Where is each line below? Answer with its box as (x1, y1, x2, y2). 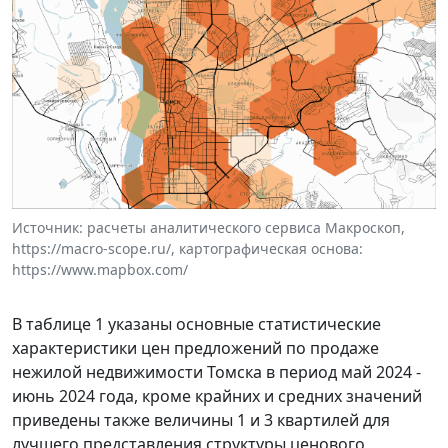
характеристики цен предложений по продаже (12, 336, 379, 359)
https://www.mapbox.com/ (12, 259, 188, 279)
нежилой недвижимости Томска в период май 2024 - (12, 360, 421, 383)
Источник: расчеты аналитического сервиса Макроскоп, (12, 217, 405, 237)
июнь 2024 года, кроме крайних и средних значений (12, 384, 422, 407)
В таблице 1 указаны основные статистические (12, 312, 381, 335)
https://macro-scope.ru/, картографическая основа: (12, 238, 363, 258)
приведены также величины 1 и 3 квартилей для (12, 408, 390, 431)
